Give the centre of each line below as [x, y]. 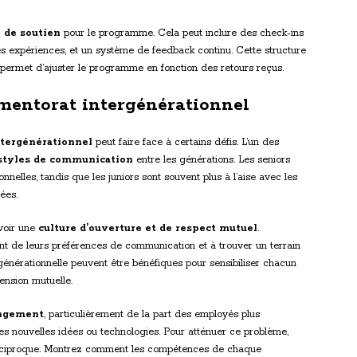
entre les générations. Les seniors [212, 160]
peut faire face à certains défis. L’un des [186, 143]
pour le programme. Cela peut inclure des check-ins [182, 33]
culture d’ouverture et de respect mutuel [148, 229]
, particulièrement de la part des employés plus [152, 315]
